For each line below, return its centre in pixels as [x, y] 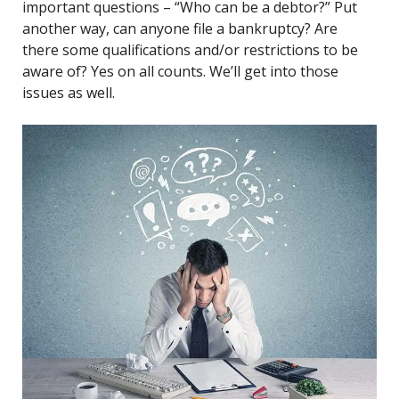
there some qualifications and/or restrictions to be [190, 49]
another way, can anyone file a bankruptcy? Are [180, 28]
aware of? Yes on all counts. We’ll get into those [180, 71]
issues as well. [69, 92]
